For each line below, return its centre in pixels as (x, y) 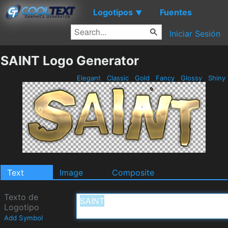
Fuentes (176, 12)
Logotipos (113, 12)
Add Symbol (23, 218)
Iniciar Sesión (195, 34)
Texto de (21, 197)
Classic (118, 78)
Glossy (191, 78)
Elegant (89, 78)
